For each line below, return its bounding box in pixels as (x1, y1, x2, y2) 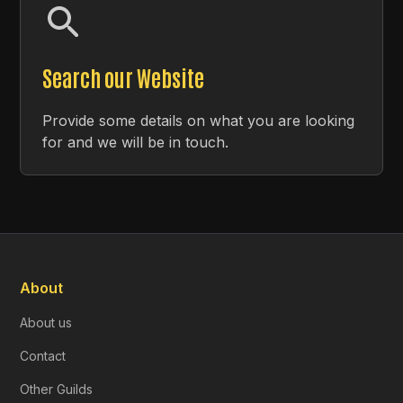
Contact (20, 347, 67, 363)
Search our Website (42, 62, 205, 91)
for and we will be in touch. (42, 132, 229, 151)
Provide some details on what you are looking (42, 111, 355, 130)
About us (20, 314, 73, 330)
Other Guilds (20, 381, 94, 397)
